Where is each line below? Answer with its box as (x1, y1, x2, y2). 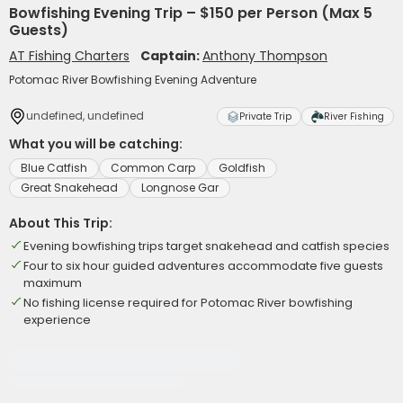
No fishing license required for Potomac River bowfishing (23, 294, 353, 311)
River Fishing (324, 110, 384, 123)
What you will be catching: (9, 135, 183, 153)
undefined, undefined (26, 108, 144, 123)
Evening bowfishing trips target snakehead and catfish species (23, 237, 390, 255)
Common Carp (111, 160, 195, 175)
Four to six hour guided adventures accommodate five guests (23, 257, 383, 274)
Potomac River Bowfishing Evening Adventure (9, 72, 256, 87)
